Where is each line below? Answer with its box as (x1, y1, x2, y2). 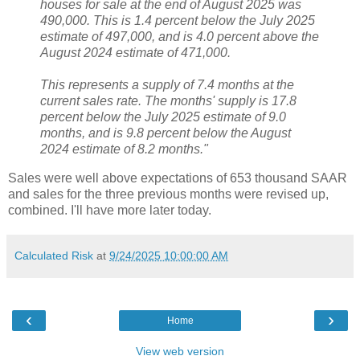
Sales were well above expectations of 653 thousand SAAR (8, 171, 347, 186)
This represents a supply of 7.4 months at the (40, 78, 294, 92)
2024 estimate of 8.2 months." (40, 142, 208, 157)
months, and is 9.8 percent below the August (40, 126, 291, 141)
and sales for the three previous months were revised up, (8, 187, 329, 202)
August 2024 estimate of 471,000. (40, 46, 231, 60)
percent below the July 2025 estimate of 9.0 (40, 110, 286, 125)
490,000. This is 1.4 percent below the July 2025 (40, 14, 315, 28)
